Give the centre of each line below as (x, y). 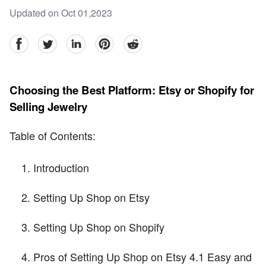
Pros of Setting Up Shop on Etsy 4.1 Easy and (142, 256)
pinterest (113, 41)
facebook (28, 41)
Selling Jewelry (48, 107)
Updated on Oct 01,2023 (61, 13)
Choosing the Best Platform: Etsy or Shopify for (132, 90)
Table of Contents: (53, 135)
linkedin (83, 41)
